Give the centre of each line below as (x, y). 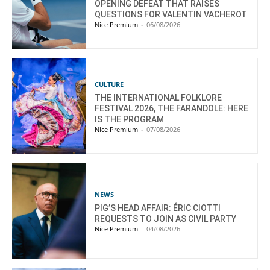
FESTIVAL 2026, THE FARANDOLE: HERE (172, 108)
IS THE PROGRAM (130, 119)
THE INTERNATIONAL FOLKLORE (159, 97)
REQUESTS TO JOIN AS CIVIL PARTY (166, 218)
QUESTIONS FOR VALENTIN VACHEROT (171, 14)
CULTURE (109, 84)
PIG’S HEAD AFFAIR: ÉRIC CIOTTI (158, 208)
